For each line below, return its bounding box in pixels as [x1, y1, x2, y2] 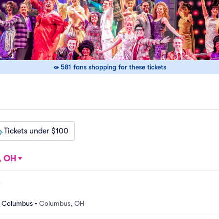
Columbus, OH [39, 199, 84, 207]
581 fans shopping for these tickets [61, 63, 166, 71]
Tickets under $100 [4, 127, 68, 135]
